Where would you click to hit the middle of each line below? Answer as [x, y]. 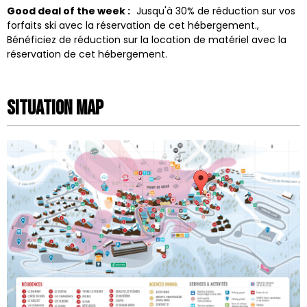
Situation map [55, 109]
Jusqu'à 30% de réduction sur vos [216, 11]
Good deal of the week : [70, 11]
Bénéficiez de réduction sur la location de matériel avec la [147, 40]
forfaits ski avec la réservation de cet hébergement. [132, 26]
